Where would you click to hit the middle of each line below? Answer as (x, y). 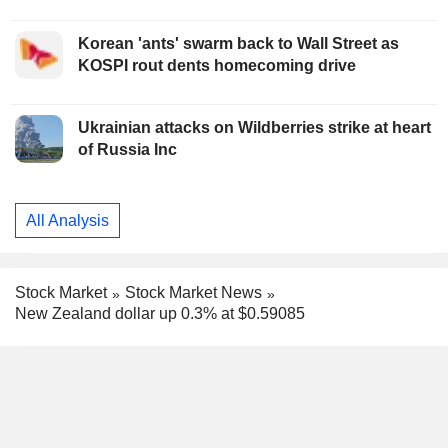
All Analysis (67, 220)
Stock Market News (193, 293)
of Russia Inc (127, 150)
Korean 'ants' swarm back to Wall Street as (238, 44)
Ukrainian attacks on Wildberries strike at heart (254, 128)
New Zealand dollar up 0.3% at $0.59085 (160, 314)
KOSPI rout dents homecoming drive (217, 66)
